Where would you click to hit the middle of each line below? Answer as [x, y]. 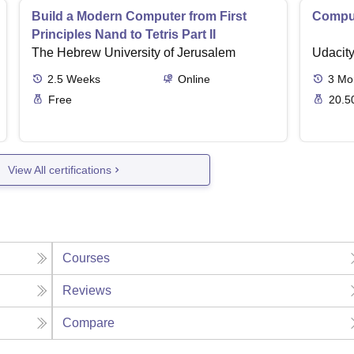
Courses [87, 258]
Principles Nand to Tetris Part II [124, 35]
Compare [89, 323]
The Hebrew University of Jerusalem [134, 53]
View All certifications [60, 169]
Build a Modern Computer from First [139, 17]
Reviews [87, 291]
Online [194, 79]
